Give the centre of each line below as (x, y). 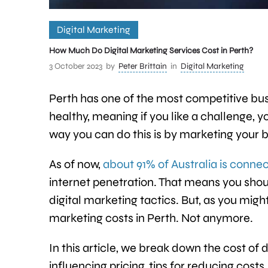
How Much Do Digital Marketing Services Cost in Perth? (151, 51)
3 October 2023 (76, 66)
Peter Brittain (143, 66)
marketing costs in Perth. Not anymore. (151, 218)
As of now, (76, 165)
